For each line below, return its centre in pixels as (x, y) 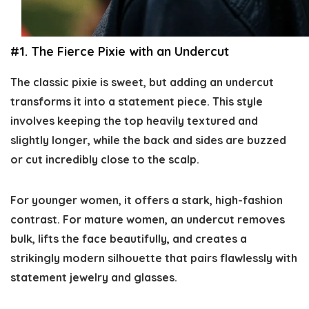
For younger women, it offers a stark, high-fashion (147, 200)
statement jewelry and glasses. (94, 277)
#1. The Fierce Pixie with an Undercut (120, 51)
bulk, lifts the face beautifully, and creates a (129, 238)
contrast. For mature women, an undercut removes (148, 219)
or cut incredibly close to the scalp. (105, 159)
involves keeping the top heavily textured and (134, 120)
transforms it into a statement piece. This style (137, 101)
